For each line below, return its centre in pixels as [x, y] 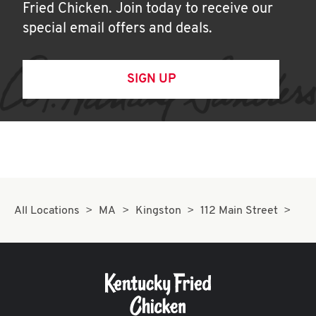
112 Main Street [239, 211]
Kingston [158, 211]
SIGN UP [151, 79]
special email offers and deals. [117, 29]
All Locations [47, 211]
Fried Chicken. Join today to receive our [148, 9]
